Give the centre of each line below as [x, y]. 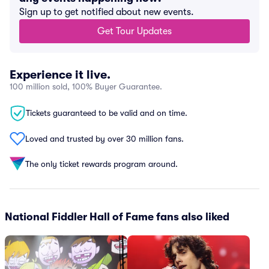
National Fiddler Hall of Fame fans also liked [117, 217]
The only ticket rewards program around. [101, 164]
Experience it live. [60, 75]
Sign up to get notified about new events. [107, 12]
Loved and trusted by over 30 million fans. [104, 138]
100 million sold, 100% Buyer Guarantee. [86, 86]
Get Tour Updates [134, 31]
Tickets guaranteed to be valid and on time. [107, 113]
